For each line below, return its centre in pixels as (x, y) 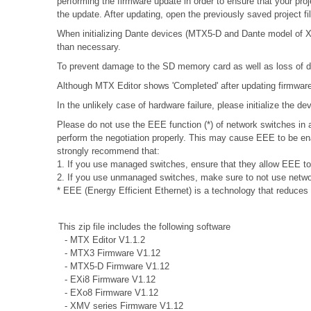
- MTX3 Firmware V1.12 (105, 253)
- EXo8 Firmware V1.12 (104, 292)
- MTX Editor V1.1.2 (98, 239)
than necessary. (89, 47)
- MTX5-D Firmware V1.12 (110, 266)
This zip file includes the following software (140, 226)
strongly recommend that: (108, 151)
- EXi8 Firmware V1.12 (103, 279)
